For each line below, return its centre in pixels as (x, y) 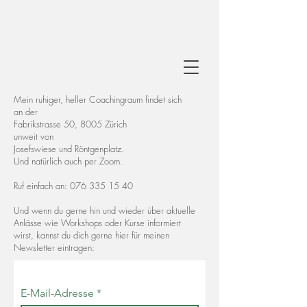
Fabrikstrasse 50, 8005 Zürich (70, 124)
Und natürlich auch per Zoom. (68, 161)
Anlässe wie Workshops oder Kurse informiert (97, 223)
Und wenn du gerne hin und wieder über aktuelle (105, 210)
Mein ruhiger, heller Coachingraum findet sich (99, 99)
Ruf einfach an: (42, 186)
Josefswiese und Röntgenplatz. (69, 149)
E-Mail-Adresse (59, 293)
